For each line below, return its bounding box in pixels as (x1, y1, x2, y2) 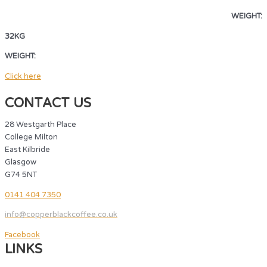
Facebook (5, 230, 40, 240)
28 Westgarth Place (5, 119, 76, 129)
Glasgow (5, 157, 36, 167)
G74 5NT (5, 169, 37, 179)
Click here (5, 72, 41, 82)
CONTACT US (5, 95, 91, 111)
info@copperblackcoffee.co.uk (5, 210, 117, 220)
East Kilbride (5, 144, 50, 154)
